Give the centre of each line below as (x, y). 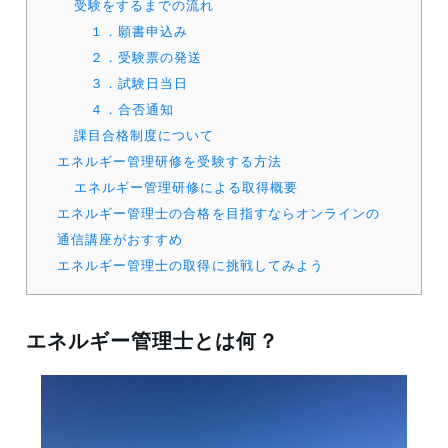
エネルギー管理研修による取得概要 (186, 187)
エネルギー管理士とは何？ (152, 340)
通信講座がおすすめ (120, 239)
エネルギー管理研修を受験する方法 (169, 161)
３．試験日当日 (139, 83)
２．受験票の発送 (146, 57)
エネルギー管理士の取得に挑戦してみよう (190, 265)
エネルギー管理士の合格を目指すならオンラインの (218, 213)
